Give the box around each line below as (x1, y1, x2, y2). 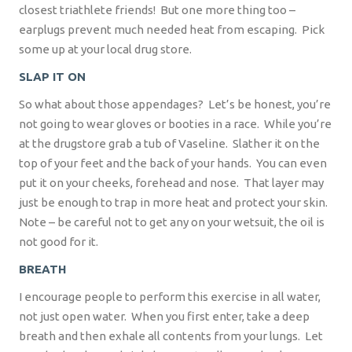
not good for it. (19, 235, 98, 249)
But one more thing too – (160, 3, 295, 17)
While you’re (264, 117, 332, 131)
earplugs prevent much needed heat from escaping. (19, 23, 297, 37)
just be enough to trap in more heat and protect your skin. (19, 196, 328, 210)
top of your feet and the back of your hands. (19, 156, 251, 170)
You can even (256, 156, 327, 170)
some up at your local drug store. (19, 42, 192, 57)
